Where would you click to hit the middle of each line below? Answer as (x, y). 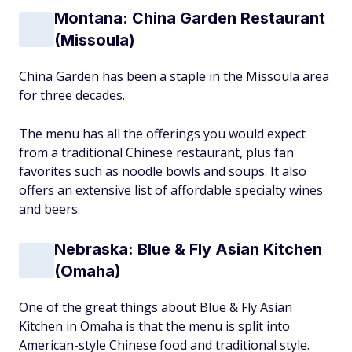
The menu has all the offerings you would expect (162, 134)
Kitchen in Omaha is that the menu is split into (154, 326)
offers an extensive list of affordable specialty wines (171, 190)
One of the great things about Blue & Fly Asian (156, 307)
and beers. (49, 209)
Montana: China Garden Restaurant (190, 18)
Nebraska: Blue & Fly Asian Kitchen (188, 249)
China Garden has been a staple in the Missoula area (174, 76)
